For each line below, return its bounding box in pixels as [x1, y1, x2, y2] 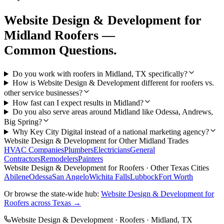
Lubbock [130, 172, 158, 181]
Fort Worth [158, 172, 193, 181]
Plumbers [64, 145, 93, 154]
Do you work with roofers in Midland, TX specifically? [12, 69, 187, 78]
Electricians [93, 145, 130, 154]
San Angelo [52, 172, 89, 181]
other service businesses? [4, 88, 82, 97]
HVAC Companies [4, 145, 64, 154]
